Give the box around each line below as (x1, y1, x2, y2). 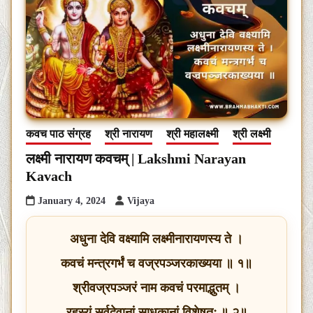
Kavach (26, 168, 72, 184)
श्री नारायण (105, 128, 152, 140)
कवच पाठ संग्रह (26, 128, 91, 140)
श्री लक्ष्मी (233, 128, 271, 140)
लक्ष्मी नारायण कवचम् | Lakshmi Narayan (26, 151, 246, 167)
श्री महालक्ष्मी (166, 128, 219, 140)
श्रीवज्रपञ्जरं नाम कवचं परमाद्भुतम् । (73, 281, 240, 296)
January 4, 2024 (38, 196, 105, 207)
